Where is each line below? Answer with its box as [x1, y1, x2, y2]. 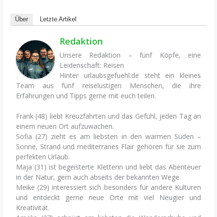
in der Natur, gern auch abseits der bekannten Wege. [16, 172, 181, 182]
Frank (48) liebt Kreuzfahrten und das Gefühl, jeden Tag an [16, 111, 201, 121]
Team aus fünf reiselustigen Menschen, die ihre [16, 81, 201, 91]
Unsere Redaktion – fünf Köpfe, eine [60, 50, 201, 60]
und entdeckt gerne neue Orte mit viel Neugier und [16, 193, 201, 202]
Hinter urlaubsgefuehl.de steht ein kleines [60, 71, 201, 80]
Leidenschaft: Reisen [60, 61, 124, 70]
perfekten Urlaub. [16, 152, 70, 162]
